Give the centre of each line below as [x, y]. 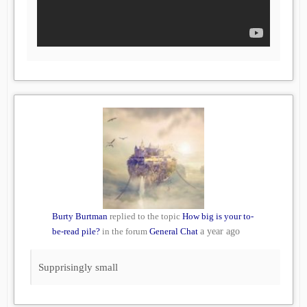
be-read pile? [76, 232]
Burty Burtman [80, 217]
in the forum [125, 232]
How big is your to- [218, 217]
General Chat [174, 232]
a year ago [220, 232]
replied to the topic [145, 217]
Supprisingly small [78, 268]
